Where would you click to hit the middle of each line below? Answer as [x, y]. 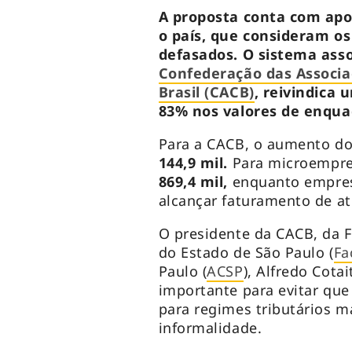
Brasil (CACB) [206, 92]
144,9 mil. [195, 163]
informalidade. [212, 328]
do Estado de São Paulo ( [246, 253]
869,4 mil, [193, 182]
